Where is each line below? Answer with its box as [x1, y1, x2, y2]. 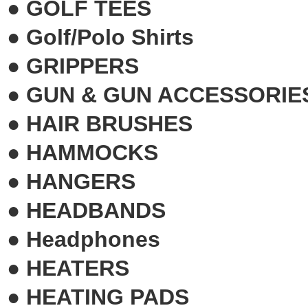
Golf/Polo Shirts [26, 24, 194, 49]
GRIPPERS [26, 53, 139, 78]
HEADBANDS [26, 197, 166, 223]
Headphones [26, 226, 160, 252]
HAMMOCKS [26, 140, 158, 165]
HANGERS [26, 168, 135, 194]
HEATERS [26, 255, 129, 280]
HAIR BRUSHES [26, 111, 192, 136]
